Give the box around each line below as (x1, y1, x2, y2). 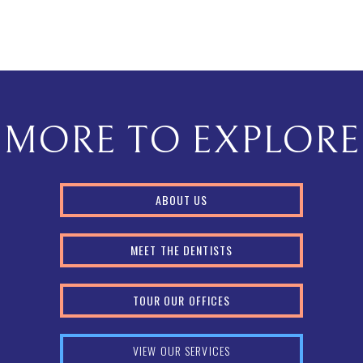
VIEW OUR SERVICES (132, 342, 231, 359)
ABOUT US (155, 191, 208, 208)
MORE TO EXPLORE (2, 118, 361, 163)
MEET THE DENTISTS (130, 241, 233, 258)
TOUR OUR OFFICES (132, 292, 231, 309)
